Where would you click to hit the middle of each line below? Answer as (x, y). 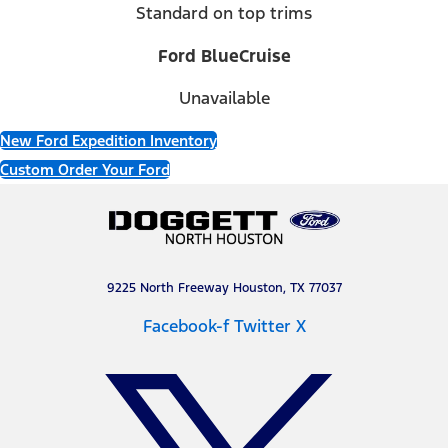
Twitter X (269, 325)
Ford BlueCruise (224, 55)
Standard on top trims (224, 13)
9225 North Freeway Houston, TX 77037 (224, 287)
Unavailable (224, 98)
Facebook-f (185, 325)
